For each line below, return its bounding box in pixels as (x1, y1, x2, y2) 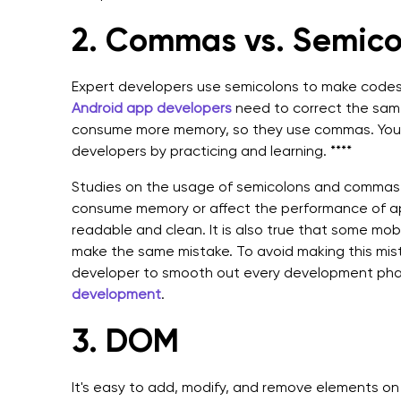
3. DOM (72, 321, 179, 360)
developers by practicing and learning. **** (72, 142, 352, 159)
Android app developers (72, 99, 232, 116)
